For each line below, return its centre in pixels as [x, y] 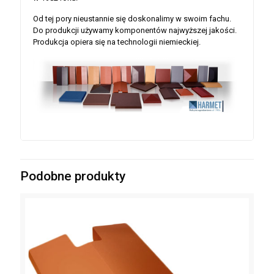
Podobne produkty [73, 176]
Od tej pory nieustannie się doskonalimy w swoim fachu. [132, 18]
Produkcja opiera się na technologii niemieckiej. [117, 42]
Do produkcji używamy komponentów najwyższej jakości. [135, 30]
